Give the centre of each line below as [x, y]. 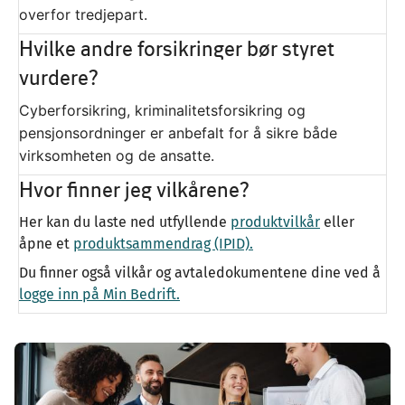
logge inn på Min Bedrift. [99, 295]
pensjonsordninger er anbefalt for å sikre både [178, 133]
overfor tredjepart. [83, 15]
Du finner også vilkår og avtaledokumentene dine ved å [200, 273]
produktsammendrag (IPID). [163, 244]
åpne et [46, 244]
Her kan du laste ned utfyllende [125, 222]
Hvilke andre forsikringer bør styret [177, 49]
